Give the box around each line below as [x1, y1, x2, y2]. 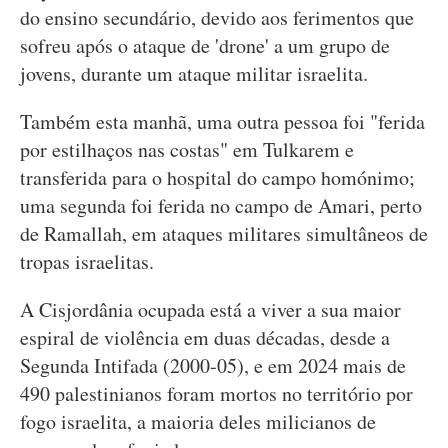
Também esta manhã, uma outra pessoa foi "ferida [20, 108, 425, 135]
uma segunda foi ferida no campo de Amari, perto [20, 192, 422, 219]
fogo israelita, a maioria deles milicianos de [20, 408, 376, 435]
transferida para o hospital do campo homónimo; [20, 164, 415, 191]
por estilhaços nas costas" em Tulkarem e [20, 136, 354, 163]
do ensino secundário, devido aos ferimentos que [20, 4, 414, 31]
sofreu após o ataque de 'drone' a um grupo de [20, 32, 390, 59]
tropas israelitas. [20, 248, 154, 275]
